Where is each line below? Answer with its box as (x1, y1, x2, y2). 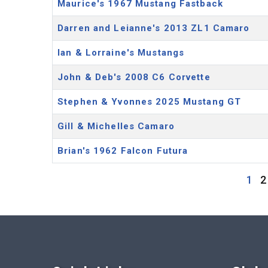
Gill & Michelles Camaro (57, 121, 175, 132)
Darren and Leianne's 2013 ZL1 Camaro (57, 23, 250, 33)
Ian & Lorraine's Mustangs (57, 47, 185, 58)
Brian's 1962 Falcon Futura (57, 145, 188, 156)
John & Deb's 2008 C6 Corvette (57, 72, 211, 83)
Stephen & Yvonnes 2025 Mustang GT (57, 96, 242, 107)
